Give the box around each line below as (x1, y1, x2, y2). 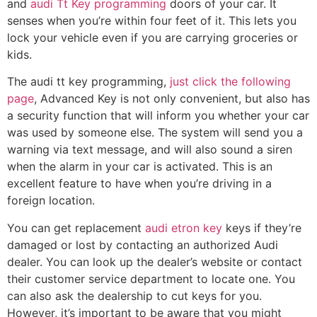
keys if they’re (222, 220, 301, 235)
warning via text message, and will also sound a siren (7, 142, 292, 157)
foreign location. (7, 193, 95, 208)
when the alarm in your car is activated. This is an (7, 159, 272, 174)
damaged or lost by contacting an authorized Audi (7, 237, 278, 252)
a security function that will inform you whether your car (7, 108, 309, 123)
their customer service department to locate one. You (7, 271, 295, 286)
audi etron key (145, 220, 222, 235)
